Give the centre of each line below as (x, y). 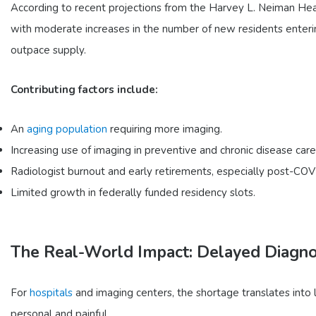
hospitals (51, 293)
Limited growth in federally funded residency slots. (133, 193)
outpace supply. (48, 50)
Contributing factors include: (84, 89)
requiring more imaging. (165, 129)
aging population (67, 129)
